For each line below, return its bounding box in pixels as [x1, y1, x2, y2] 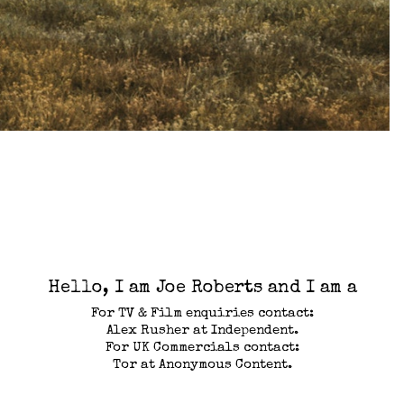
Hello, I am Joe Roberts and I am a [47, 279, 357, 298]
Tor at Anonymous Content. [112, 357, 292, 372]
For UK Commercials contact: [105, 340, 299, 354]
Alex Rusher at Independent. [106, 323, 298, 337]
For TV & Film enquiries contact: [90, 306, 314, 320]
